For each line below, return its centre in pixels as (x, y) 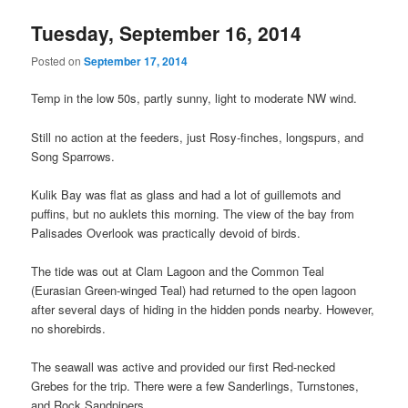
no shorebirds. (69, 328)
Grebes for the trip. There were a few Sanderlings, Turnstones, (195, 385)
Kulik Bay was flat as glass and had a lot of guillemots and (186, 194)
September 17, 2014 (136, 61)
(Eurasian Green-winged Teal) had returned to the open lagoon (194, 290)
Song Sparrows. (73, 156)
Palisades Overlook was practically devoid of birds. (166, 232)
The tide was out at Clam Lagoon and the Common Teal (178, 270)
